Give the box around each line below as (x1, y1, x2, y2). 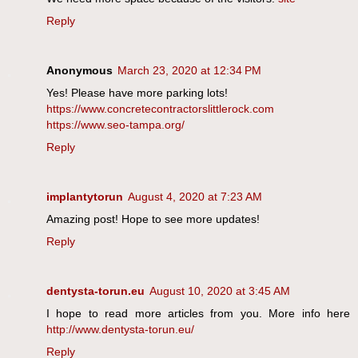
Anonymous (46, 64, 113, 78)
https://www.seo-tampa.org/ (46, 118, 185, 132)
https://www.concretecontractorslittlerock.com (46, 102, 274, 116)
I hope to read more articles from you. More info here (46, 307, 350, 320)
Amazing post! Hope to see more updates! (46, 213, 260, 226)
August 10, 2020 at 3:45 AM (149, 284, 290, 298)
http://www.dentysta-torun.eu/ (46, 323, 194, 336)
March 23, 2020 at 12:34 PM (117, 64, 261, 78)
